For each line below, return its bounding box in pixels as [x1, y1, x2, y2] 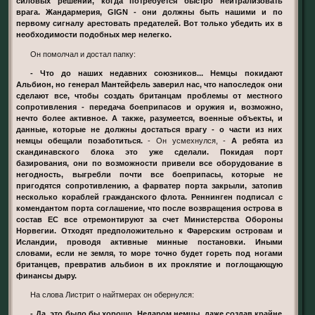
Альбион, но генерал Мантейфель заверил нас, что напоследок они [16, 79, 283, 89]
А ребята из [231, 136, 283, 145]
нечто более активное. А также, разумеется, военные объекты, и [16, 113, 283, 122]
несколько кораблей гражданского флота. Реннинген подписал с [16, 192, 283, 201]
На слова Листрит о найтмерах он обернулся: [36, 290, 195, 299]
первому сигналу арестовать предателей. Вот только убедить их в [16, 19, 283, 28]
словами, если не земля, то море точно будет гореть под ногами [16, 248, 283, 257]
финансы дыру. [16, 271, 77, 280]
